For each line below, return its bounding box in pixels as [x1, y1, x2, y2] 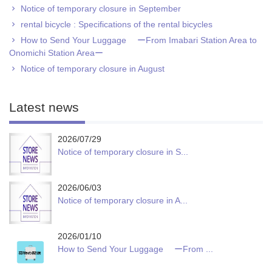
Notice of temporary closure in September [21, 4, 181, 13]
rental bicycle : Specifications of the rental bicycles [21, 19, 212, 29]
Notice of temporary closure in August [21, 64, 165, 73]
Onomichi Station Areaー [9, 48, 103, 58]
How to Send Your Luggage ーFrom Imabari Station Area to [21, 35, 257, 45]
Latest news [9, 100, 79, 114]
